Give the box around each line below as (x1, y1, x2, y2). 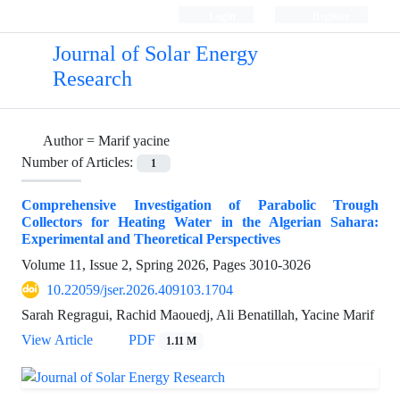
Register (309, 9, 350, 22)
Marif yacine (98, 132, 170, 149)
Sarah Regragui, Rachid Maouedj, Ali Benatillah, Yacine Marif (21, 306, 374, 324)
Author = (43, 132, 98, 149)
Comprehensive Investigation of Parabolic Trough (21, 196, 379, 214)
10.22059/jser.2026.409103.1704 (46, 281, 233, 299)
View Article (21, 331, 93, 349)
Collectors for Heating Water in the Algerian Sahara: (21, 213, 379, 231)
